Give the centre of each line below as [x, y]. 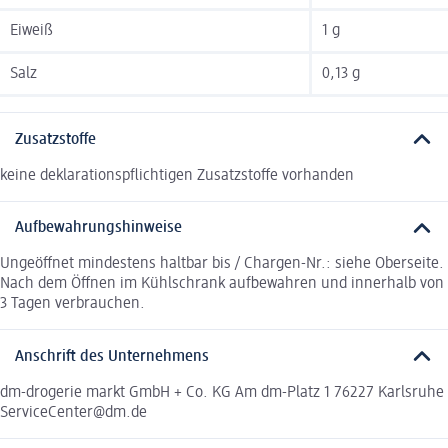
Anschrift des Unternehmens [112, 356]
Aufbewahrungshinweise [98, 228]
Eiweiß [31, 31]
